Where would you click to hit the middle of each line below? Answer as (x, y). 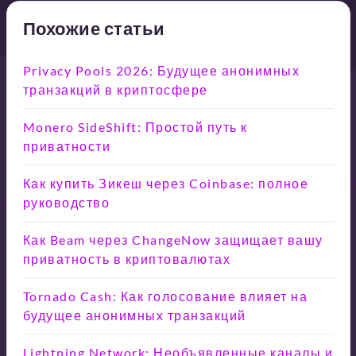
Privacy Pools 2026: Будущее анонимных (161, 70)
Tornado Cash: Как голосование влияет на (165, 296)
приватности (66, 145)
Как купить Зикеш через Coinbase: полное (165, 183)
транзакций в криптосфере (115, 89)
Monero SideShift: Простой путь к (135, 126)
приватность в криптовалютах (126, 258)
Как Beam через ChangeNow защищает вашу (173, 239)
